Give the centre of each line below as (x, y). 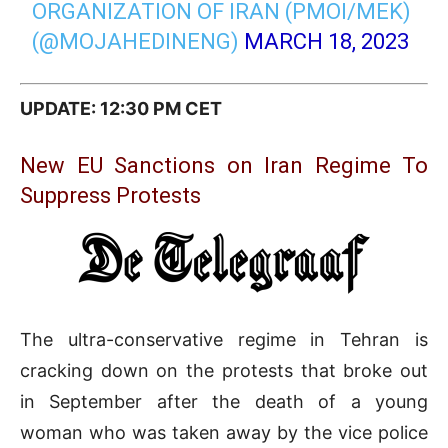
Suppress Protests (110, 195)
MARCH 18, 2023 (327, 42)
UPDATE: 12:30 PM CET (121, 108)
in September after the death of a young (224, 401)
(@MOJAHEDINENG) (138, 42)
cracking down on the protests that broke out (224, 370)
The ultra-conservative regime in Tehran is (224, 339)
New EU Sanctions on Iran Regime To (224, 165)
